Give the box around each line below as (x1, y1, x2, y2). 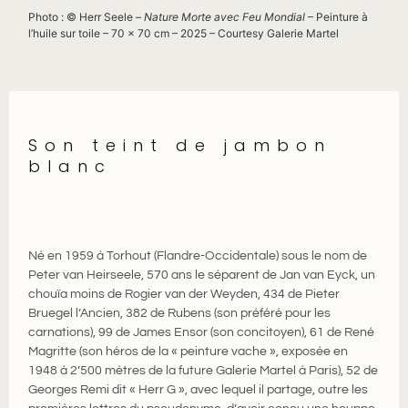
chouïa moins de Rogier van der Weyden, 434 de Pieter (28, 288, 341, 301)
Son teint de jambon (28, 133, 332, 157)
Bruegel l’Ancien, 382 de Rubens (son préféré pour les (28, 307, 331, 320)
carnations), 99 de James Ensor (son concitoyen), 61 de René (28, 326, 375, 339)
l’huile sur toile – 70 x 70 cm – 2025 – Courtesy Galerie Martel (28, 25, 340, 40)
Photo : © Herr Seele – (28, 9, 145, 24)
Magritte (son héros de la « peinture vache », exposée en (28, 345, 349, 358)
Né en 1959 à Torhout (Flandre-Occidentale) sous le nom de (28, 250, 368, 262)
